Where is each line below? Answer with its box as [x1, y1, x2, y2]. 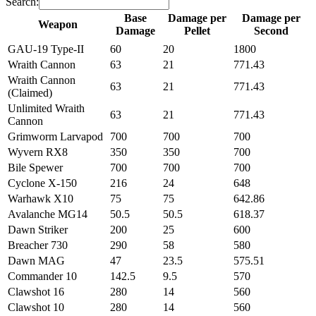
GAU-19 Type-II [8, 42, 84, 55]
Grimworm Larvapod [8, 130, 103, 142]
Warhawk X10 [8, 192, 73, 205]
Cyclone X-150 [8, 176, 77, 189]
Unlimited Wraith [8, 102, 85, 114]
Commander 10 [8, 269, 77, 282]
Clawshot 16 [8, 285, 64, 298]
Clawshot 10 [8, 300, 64, 313]
